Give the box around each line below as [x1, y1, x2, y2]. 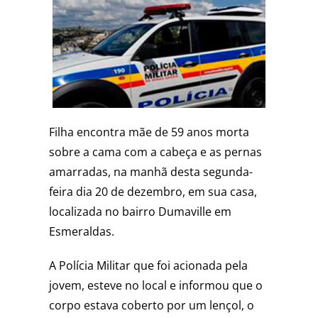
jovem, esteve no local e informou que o [48, 278, 263, 294]
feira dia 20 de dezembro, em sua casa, [48, 184, 257, 200]
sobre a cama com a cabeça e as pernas [48, 144, 262, 160]
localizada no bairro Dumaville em [48, 204, 231, 220]
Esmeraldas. [48, 224, 114, 240]
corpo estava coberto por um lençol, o [48, 297, 254, 314]
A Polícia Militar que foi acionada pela [48, 258, 248, 274]
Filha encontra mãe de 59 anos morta [48, 124, 249, 141]
